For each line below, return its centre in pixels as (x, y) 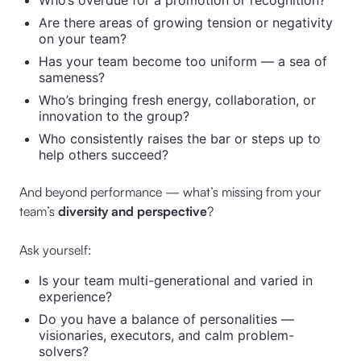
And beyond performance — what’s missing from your (170, 192)
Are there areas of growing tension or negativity (186, 23)
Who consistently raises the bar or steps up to (180, 139)
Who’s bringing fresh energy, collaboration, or (177, 100)
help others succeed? (104, 155)
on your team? (83, 39)
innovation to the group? (114, 116)
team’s (39, 211)
